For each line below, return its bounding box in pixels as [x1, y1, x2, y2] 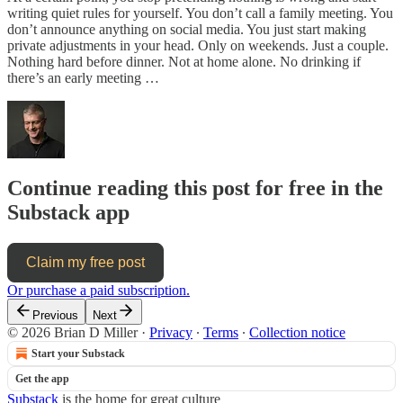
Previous [32, 308, 78, 322]
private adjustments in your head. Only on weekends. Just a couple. [7, 37, 389, 53]
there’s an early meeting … [7, 69, 159, 85]
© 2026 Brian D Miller [7, 324, 138, 340]
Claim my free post [26, 254, 145, 270]
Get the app [15, 372, 69, 385]
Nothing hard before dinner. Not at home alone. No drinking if [7, 53, 361, 69]
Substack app [7, 200, 130, 224]
